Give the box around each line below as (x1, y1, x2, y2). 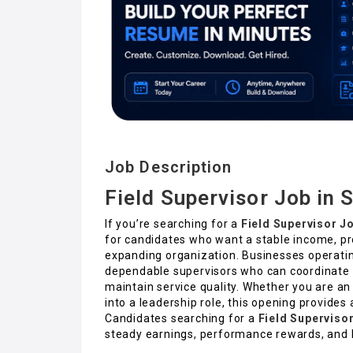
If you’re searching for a (105, 217, 241, 230)
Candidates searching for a (105, 311, 255, 325)
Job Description (105, 157, 232, 176)
